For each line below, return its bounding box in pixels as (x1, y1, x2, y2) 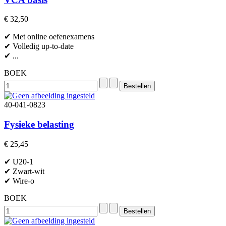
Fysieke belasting (4, 119, 74, 130)
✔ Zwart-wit (4, 166, 44, 176)
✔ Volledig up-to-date (4, 42, 74, 51)
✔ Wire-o (4, 176, 34, 185)
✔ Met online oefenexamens (4, 32, 94, 41)
